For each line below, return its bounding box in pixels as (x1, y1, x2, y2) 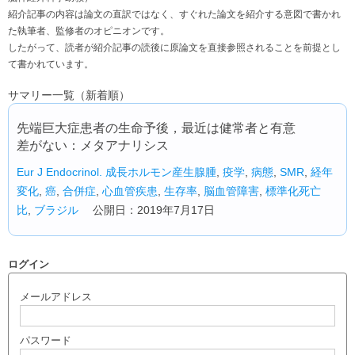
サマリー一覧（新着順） (8, 89, 130, 101)
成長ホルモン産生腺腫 (105, 166, 216, 178)
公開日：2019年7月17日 (78, 204, 215, 216)
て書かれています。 (8, 59, 94, 70)
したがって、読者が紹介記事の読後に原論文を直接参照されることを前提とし (8, 42, 341, 53)
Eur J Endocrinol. (17, 166, 102, 178)
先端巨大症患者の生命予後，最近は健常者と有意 (17, 121, 296, 135)
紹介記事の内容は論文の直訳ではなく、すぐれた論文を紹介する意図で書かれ (8, 9, 341, 20)
